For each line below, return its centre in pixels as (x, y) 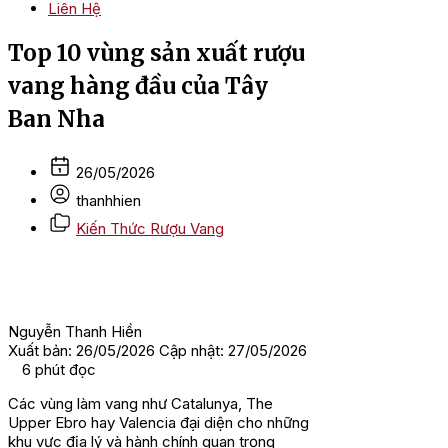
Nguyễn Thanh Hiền (75, 332)
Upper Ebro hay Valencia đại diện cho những (158, 423)
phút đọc (65, 370)
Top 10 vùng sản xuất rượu (156, 52)
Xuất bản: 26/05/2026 (81, 351)
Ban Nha (56, 118)
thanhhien (108, 201)
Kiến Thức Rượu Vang (150, 229)
